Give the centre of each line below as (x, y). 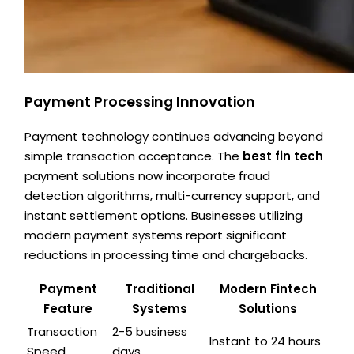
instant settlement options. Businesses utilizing (164, 215)
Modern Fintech (268, 288)
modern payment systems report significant (156, 235)
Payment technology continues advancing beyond (174, 136)
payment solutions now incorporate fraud (148, 175)
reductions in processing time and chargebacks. (166, 254)
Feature (68, 308)
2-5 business (150, 331)
